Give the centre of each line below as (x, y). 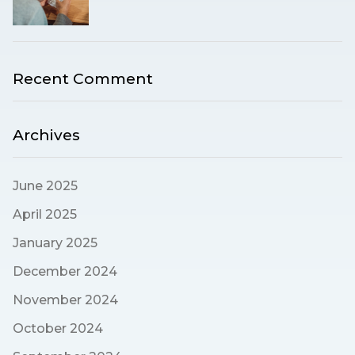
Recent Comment (83, 79)
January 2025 (55, 243)
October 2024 (58, 329)
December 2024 (65, 272)
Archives (46, 136)
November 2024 (65, 300)
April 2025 (45, 215)
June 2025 (45, 186)
